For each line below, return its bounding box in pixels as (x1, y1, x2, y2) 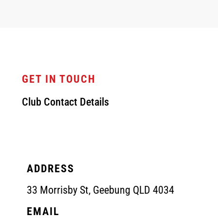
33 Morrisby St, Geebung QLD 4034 (26, 183, 174, 196)
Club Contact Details (21, 95, 109, 108)
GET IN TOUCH (21, 73, 96, 85)
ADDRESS (26, 162, 74, 175)
